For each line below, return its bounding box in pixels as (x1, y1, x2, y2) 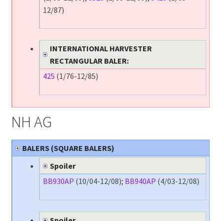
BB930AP (42, 176, 74, 186)
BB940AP (124, 176, 156, 186)
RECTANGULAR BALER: (49, 55, 129, 66)
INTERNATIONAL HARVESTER (49, 43, 152, 53)
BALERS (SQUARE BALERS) (22, 143, 114, 153)
